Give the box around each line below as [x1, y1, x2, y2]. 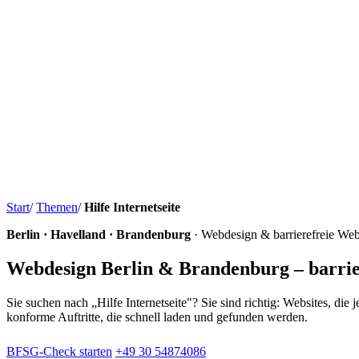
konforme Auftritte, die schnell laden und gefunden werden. [6, 309, 308, 324]
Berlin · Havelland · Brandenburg [6, 228, 191, 241]
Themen [36, 200, 78, 214]
